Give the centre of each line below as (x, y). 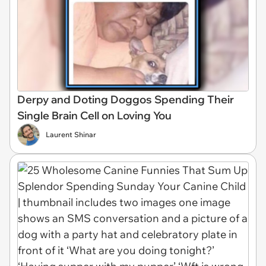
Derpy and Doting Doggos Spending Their (126, 100)
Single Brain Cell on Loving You (94, 116)
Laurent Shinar (71, 135)
